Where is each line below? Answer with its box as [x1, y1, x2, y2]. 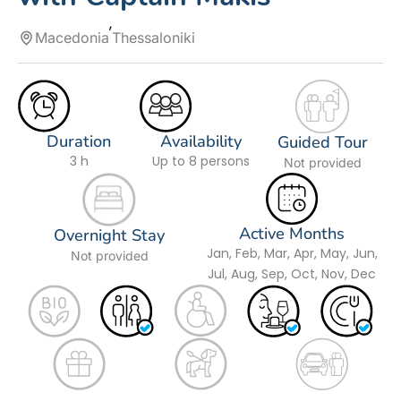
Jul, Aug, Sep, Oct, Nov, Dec [208, 265, 376, 284]
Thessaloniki [112, 29, 196, 47]
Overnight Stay [54, 225, 165, 247]
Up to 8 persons [151, 152, 250, 171]
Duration [47, 131, 111, 153]
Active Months [239, 223, 345, 245]
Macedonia [35, 29, 110, 47]
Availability [159, 131, 242, 153]
